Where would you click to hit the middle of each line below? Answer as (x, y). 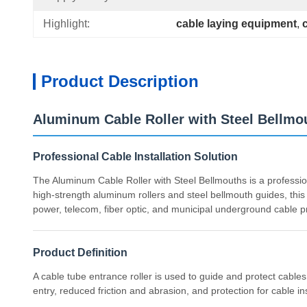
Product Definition (80, 253)
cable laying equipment (236, 24)
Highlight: (66, 24)
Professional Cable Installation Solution (135, 157)
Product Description (120, 81)
